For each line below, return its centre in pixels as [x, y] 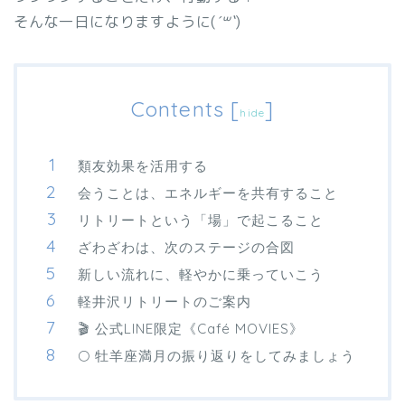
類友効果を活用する [143, 166]
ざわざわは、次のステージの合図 [186, 248]
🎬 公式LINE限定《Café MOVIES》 [191, 329]
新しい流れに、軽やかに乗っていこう [201, 275]
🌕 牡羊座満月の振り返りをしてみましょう [217, 356]
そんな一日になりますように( [115, 22]
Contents [178, 109]
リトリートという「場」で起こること [201, 221]
